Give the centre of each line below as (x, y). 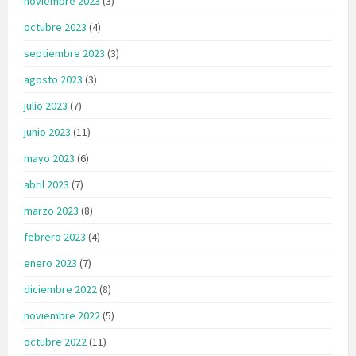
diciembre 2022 (60, 289)
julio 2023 (46, 105)
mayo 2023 (49, 158)
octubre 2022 (55, 341)
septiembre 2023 (64, 53)
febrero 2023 (55, 236)
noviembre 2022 (62, 315)
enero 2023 (50, 263)
